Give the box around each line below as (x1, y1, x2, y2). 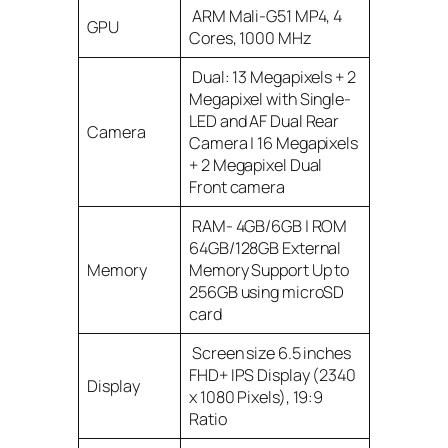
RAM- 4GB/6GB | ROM (189, 214, 348, 237)
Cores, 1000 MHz (189, 26, 312, 49)
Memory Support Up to (189, 258, 350, 281)
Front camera (189, 175, 285, 198)
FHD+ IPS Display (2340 (189, 363, 356, 386)
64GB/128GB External (189, 236, 342, 259)
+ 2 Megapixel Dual (189, 153, 323, 176)
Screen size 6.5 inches (189, 341, 351, 364)
